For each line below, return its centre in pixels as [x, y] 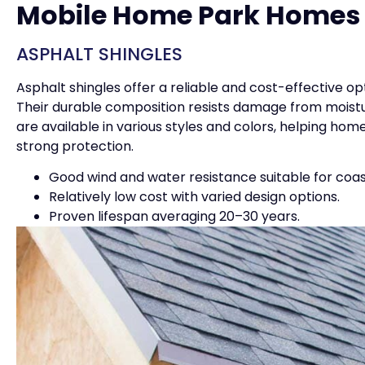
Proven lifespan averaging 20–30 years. [174, 217]
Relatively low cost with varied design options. [194, 197]
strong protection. [75, 146]
